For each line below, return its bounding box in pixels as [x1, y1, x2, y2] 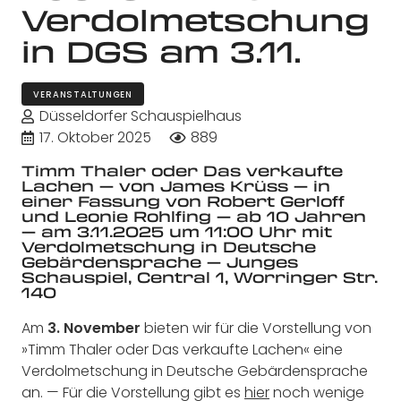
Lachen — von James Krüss [21, 175, 288, 197]
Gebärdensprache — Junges [21, 252, 298, 273]
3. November [44, 317, 144, 338]
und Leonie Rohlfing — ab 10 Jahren [21, 206, 366, 227]
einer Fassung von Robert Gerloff [21, 191, 345, 212]
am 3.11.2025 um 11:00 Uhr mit [41, 221, 332, 243]
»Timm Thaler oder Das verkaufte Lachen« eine [21, 338, 343, 360]
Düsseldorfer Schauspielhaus [39, 106, 243, 127]
